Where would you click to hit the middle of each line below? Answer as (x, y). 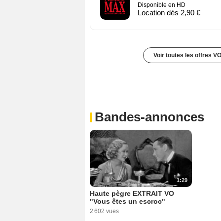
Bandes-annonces (149, 117)
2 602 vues (104, 211)
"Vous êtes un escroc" (128, 201)
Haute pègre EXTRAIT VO (132, 193)
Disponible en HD (162, 5)
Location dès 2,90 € (169, 12)
